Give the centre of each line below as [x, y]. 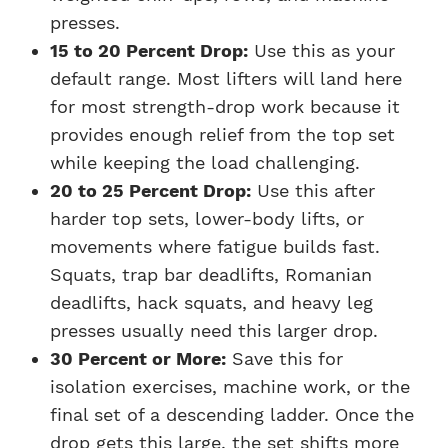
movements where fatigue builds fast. [215, 246]
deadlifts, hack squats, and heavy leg [211, 302]
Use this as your [321, 50]
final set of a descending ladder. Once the [232, 414]
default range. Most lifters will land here [226, 78]
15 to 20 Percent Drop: [149, 50]
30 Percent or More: [138, 358]
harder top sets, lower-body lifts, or [207, 218]
